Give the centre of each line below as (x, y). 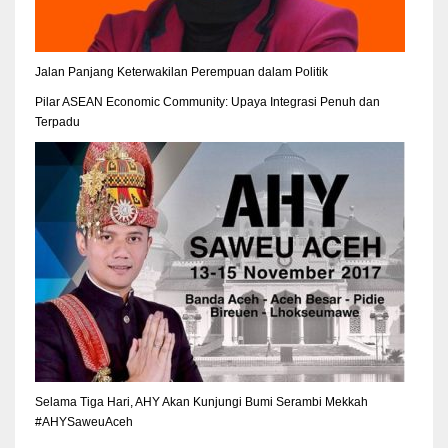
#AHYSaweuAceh (84, 421)
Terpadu (57, 121)
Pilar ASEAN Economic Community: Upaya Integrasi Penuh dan (207, 101)
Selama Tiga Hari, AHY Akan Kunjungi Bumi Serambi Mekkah (201, 401)
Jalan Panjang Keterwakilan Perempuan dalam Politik (181, 71)
